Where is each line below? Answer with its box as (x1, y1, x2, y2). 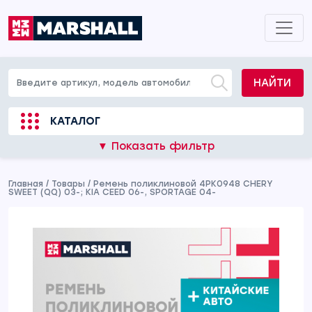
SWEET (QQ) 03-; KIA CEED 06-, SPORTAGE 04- (8, 187, 216, 197)
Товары (52, 179, 85, 189)
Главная (8, 179, 43, 189)
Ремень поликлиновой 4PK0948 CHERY (93, 179, 273, 189)
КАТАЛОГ (50, 115, 100, 127)
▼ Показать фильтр (97, 140, 214, 153)
